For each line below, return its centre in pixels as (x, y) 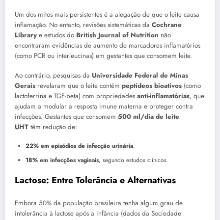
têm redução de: (53, 127)
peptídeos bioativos (152, 85)
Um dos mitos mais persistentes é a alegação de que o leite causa (107, 14)
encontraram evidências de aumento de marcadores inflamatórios (108, 45)
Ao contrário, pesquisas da (53, 75)
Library (26, 35)
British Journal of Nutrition (117, 35)
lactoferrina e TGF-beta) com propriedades (76, 96)
